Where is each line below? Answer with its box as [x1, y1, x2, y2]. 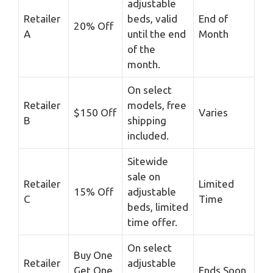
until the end [127, 27, 186, 40]
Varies [199, 106, 228, 118]
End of [199, 12, 228, 24]
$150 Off [74, 106, 116, 118]
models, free [127, 99, 186, 111]
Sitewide [127, 155, 168, 167]
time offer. [127, 216, 177, 228]
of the [127, 43, 155, 55]
